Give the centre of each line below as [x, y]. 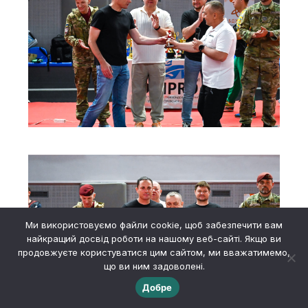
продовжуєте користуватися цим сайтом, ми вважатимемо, [154, 252]
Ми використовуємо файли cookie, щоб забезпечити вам [154, 225]
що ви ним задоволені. [154, 266]
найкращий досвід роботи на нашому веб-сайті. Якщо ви [154, 239]
